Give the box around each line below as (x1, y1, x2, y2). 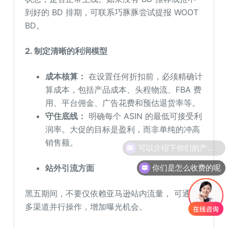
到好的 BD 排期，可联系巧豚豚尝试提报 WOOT (25, 7, 199, 18)
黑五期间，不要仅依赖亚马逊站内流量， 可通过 (25, 188, 199, 199)
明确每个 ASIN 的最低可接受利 (86, 111, 203, 122)
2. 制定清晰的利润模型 (25, 46, 108, 56)
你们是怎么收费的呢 (152, 161, 221, 170)
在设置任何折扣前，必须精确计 (86, 71, 203, 82)
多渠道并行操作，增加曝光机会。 (25, 202, 148, 212)
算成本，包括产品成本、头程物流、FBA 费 (45, 84, 202, 95)
